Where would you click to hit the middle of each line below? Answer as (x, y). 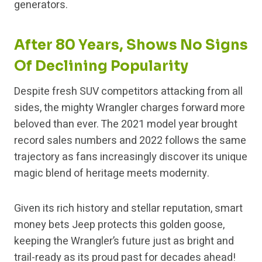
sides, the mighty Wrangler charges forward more (130, 108)
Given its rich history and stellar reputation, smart (128, 209)
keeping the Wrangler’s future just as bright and (124, 242)
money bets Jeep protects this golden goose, (119, 225)
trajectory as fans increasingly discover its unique (131, 157)
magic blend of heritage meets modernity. (112, 174)
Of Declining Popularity (101, 66)
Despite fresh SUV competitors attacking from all (128, 92)
